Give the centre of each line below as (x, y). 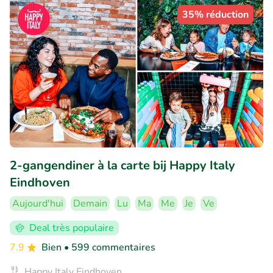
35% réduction (215, 15)
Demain (90, 203)
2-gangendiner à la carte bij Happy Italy (122, 165)
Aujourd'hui (38, 203)
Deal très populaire (72, 228)
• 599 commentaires (110, 247)
